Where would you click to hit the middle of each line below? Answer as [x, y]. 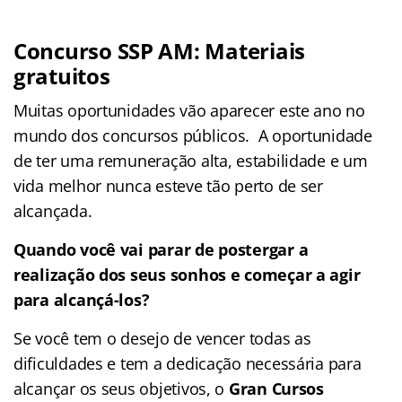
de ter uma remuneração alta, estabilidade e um [191, 160]
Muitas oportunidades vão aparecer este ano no [189, 110]
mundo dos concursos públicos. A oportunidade [193, 135]
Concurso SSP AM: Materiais [159, 50]
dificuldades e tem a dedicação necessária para [188, 363]
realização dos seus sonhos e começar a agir [187, 274]
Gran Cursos [276, 388]
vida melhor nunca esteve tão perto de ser [168, 185]
